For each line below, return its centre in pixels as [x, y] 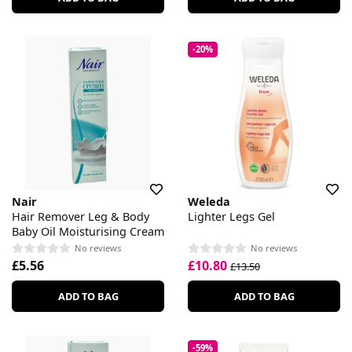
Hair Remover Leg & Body [81, 216]
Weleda [209, 201]
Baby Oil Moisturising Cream [88, 231]
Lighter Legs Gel [231, 216]
